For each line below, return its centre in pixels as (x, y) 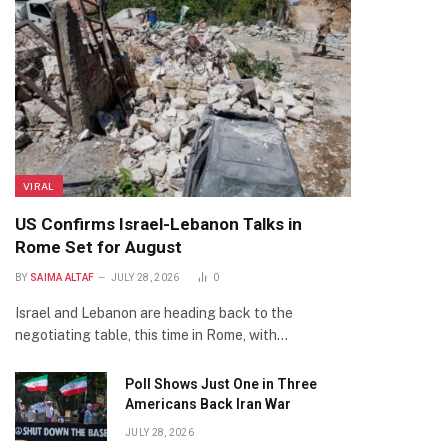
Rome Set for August (98, 247)
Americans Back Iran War (208, 404)
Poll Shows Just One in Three (221, 384)
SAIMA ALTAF (62, 277)
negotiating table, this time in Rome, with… (151, 335)
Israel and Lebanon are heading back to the (154, 313)
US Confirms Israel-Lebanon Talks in (158, 224)
